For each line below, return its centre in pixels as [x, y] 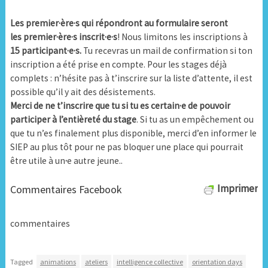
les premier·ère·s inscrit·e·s [63, 36]
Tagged [21, 262]
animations [58, 262]
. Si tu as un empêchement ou [195, 119]
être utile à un [37, 160]
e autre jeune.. [95, 160]
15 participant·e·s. [45, 50]
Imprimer [238, 188]
